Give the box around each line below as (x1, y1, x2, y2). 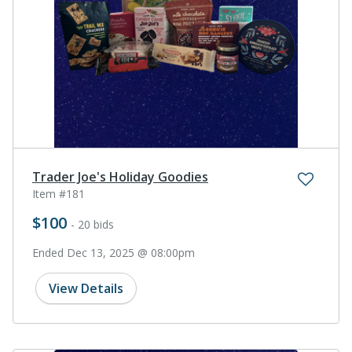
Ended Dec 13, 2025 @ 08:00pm (32, 244, 195, 260)
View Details (49, 279, 123, 297)
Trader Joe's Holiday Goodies (32, 167, 208, 185)
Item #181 (32, 185, 85, 201)
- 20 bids (71, 216, 114, 232)
